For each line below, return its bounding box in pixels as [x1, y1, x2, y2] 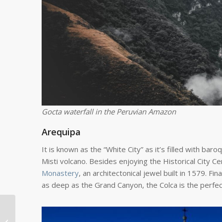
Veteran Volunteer [17, 203, 73, 212]
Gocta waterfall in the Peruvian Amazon [41, 106, 176, 116]
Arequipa [41, 125, 81, 138]
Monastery [41, 167, 79, 178]
